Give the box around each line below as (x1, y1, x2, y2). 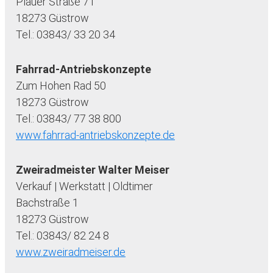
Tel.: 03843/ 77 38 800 (16, 112, 121, 126)
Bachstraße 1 (16, 196, 79, 210)
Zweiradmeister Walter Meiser (16, 163, 169, 177)
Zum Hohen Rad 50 (16, 79, 106, 93)
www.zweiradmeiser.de (16, 246, 126, 259)
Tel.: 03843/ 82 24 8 (16, 229, 109, 243)
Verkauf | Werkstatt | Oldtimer (16, 180, 153, 193)
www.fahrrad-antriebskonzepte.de (16, 129, 175, 142)
